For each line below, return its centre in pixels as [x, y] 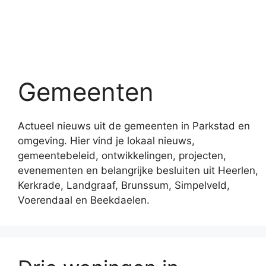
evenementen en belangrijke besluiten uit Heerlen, [138, 170]
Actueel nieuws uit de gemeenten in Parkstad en [134, 126]
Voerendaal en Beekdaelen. [84, 200]
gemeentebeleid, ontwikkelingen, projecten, [122, 155]
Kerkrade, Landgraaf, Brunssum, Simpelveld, [124, 185]
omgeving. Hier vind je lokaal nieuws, [106, 140]
